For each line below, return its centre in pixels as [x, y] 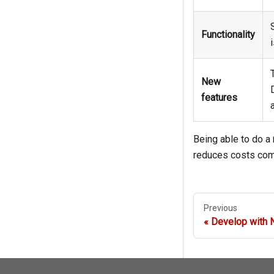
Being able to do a [233, 139]
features [219, 98]
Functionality [228, 35]
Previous [220, 208]
